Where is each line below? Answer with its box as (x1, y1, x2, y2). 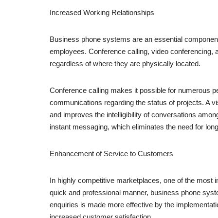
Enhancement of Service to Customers (50, 149, 173, 158)
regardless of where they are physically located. (50, 59, 200, 68)
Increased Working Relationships (50, 8, 154, 17)
